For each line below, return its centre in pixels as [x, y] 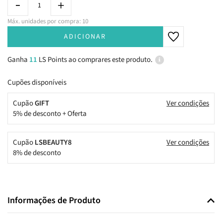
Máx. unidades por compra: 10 [48, 22]
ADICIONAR [85, 37]
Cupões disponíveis [37, 83]
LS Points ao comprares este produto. [96, 60]
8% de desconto [37, 153]
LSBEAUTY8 [53, 143]
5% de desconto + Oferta [50, 114]
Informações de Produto [54, 201]
